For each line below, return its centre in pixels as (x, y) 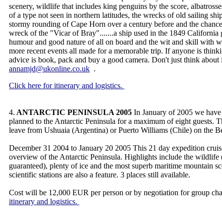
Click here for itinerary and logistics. (67, 85)
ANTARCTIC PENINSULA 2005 (73, 112)
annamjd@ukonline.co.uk (49, 69)
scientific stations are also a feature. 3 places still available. (101, 175)
